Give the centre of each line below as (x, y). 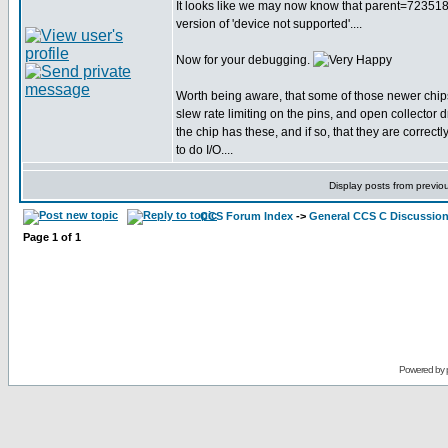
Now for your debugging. (244, 60)
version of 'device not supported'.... (269, 24)
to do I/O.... (204, 150)
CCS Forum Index (246, 216)
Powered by (422, 369)
